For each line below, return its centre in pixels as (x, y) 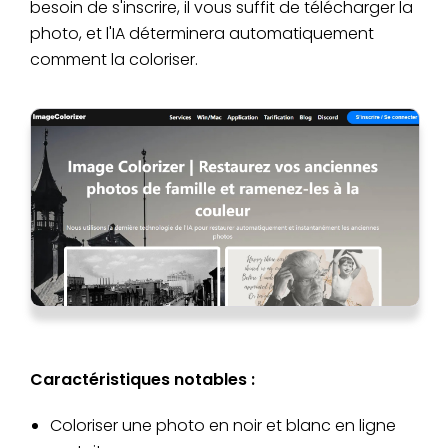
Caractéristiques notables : (142, 380)
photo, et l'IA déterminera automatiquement (202, 33)
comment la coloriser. (114, 59)
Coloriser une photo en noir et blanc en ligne (223, 426)
